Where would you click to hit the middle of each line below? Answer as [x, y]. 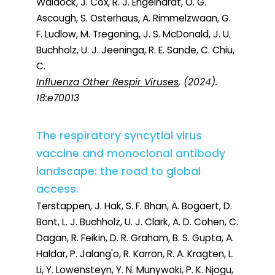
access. [57, 189]
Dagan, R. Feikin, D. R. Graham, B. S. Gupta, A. [135, 238]
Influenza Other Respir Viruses [107, 82]
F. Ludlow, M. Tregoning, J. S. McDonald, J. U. [134, 34]
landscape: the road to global [118, 172]
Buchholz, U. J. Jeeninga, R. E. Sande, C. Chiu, [135, 50]
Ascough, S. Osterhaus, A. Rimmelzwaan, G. [134, 18]
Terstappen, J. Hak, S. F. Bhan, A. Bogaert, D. [134, 206]
